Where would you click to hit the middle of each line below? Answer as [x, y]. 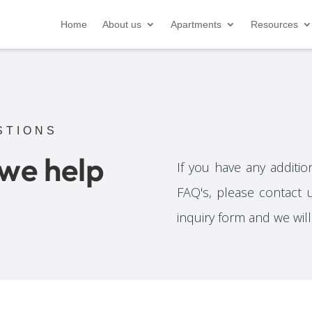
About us [122, 24]
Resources [274, 24]
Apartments [196, 24]
